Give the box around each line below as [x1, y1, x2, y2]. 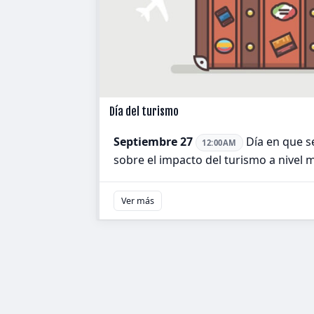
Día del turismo [109, 104, 179, 118]
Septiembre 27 [114, 134, 193, 149]
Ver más [121, 195, 154, 207]
